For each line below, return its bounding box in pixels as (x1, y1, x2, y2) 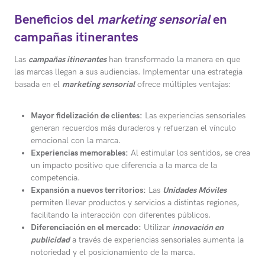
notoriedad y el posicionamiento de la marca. (31, 247, 195, 258)
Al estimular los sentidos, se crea (128, 148, 250, 159)
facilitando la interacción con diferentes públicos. (31, 210, 211, 221)
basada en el (14, 79, 62, 90)
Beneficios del (14, 12, 97, 28)
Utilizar (141, 222, 172, 233)
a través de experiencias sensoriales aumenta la (70, 235, 244, 245)
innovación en (172, 222, 224, 233)
